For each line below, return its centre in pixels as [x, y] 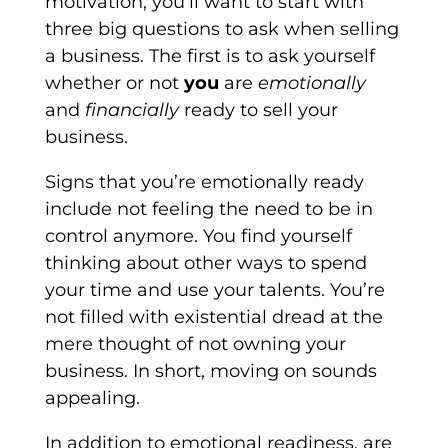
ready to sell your [258, 110]
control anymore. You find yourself [198, 236]
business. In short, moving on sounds [210, 371]
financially [131, 110]
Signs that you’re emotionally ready [204, 182]
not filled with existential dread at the [213, 317]
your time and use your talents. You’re [214, 290]
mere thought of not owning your [195, 344]
